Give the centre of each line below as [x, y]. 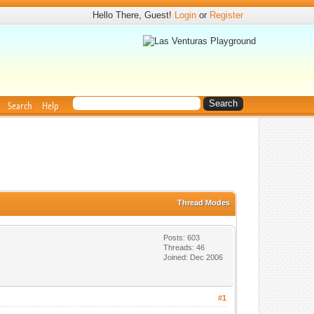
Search [20, 106]
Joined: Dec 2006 [193, 257]
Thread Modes [204, 203]
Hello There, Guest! [134, 15]
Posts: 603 [182, 238]
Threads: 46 [184, 247]
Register [227, 15]
